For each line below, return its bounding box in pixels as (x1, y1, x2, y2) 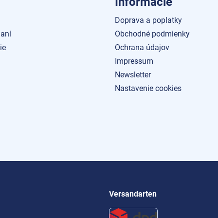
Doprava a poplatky (115, 16, 182, 25)
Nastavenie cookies (115, 84, 182, 93)
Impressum (115, 56, 153, 66)
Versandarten (109, 189, 157, 199)
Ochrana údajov (115, 43, 169, 52)
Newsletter (115, 70, 151, 79)
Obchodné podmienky (115, 29, 190, 38)
